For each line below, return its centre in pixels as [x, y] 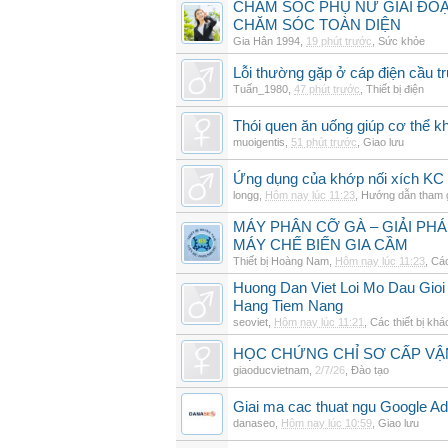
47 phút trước [327, 89]
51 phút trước [324, 142]
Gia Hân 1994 [266, 41]
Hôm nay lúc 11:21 [319, 322]
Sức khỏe [401, 41]
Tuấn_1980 [260, 89]
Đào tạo [370, 370]
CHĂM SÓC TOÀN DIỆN [317, 25]
